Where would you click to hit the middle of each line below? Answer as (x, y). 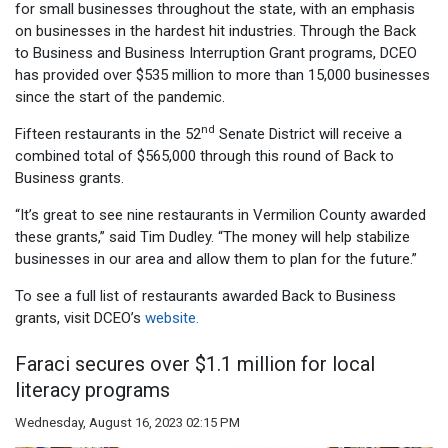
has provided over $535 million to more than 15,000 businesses (222, 74)
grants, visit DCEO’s (80, 317)
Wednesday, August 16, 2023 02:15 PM (127, 423)
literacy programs (92, 390)
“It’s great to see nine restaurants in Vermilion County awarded (220, 214)
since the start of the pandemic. (120, 96)
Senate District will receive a (308, 133)
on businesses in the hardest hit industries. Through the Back (215, 30)
